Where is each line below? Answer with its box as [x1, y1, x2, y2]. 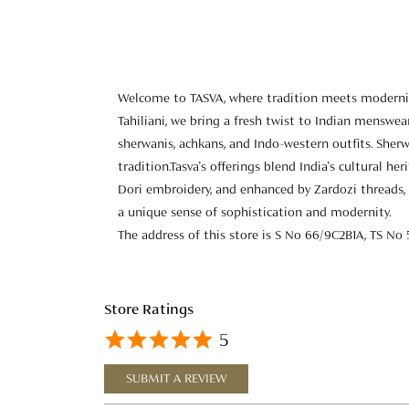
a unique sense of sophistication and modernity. [118, 206, 391, 220]
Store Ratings [104, 303, 194, 319]
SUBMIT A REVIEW [126, 372, 226, 386]
